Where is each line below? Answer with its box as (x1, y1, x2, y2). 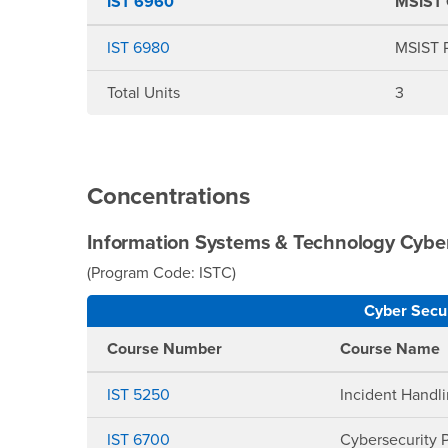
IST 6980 (107, 38, 171, 58)
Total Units (107, 83, 181, 103)
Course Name (340, 339, 441, 359)
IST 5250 (107, 385, 171, 405)
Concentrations (87, 182, 256, 211)
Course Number (107, 339, 223, 359)
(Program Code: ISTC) (87, 263, 237, 283)
